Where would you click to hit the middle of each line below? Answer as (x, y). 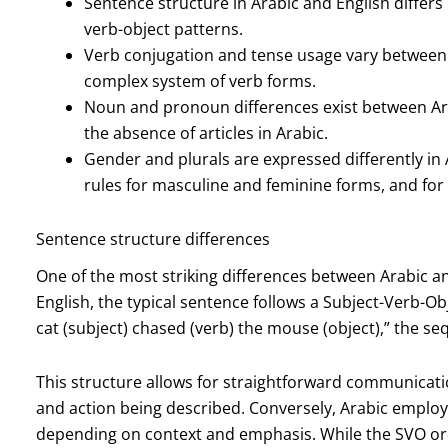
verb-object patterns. (163, 28)
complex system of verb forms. (199, 80)
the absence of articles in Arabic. (205, 132)
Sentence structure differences (152, 238)
